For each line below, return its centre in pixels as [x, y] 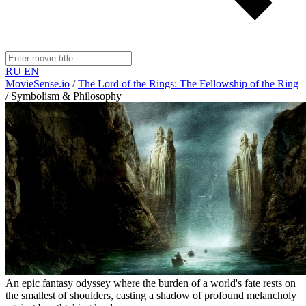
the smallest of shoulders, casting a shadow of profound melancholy [151, 296]
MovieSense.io [38, 84]
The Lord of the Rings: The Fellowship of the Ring [188, 84]
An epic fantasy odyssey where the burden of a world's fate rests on [151, 283]
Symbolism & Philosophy [66, 96]
